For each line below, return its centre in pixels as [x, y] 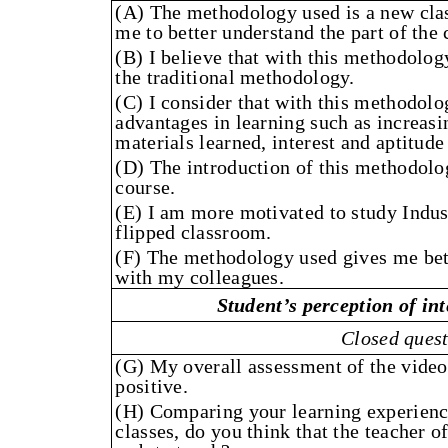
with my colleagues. [200, 277]
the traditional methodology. [235, 77]
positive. [152, 386]
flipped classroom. [193, 232]
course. [145, 187]
